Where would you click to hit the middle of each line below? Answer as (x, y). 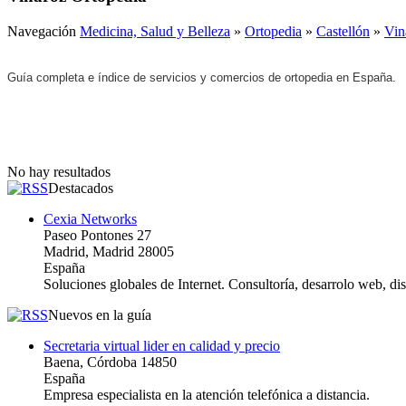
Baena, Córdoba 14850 (110, 362)
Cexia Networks (90, 218)
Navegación (43, 31)
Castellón (343, 31)
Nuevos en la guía (100, 314)
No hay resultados (59, 171)
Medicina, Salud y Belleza (155, 31)
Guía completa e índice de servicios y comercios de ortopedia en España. (202, 77)
